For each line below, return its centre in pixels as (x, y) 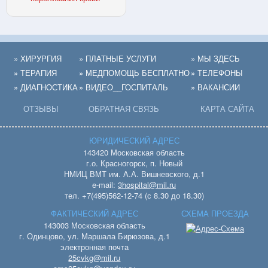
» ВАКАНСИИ (215, 87)
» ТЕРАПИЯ (36, 73)
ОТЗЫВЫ (41, 109)
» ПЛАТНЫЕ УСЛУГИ (117, 59)
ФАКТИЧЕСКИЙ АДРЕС (94, 214)
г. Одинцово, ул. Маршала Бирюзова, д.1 (94, 236)
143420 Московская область (134, 153)
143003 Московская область (94, 226)
